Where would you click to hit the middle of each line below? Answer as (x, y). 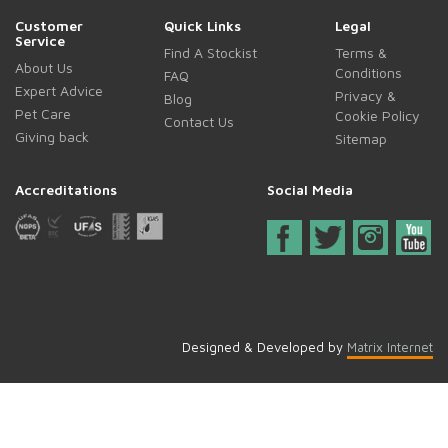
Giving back (52, 136)
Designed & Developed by (264, 346)
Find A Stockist (211, 52)
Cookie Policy (377, 115)
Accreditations (66, 189)
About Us (44, 67)
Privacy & (365, 95)
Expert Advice (59, 90)
